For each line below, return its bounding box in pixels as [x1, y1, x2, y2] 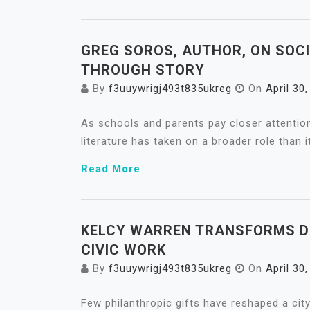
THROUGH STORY [81, 62, 205, 78]
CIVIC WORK [81, 241, 166, 258]
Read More [81, 163, 140, 175]
